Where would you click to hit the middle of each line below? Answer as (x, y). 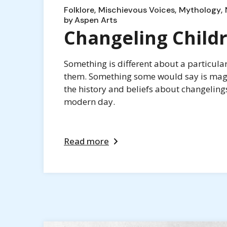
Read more (86, 141)
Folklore (79, 10)
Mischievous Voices (137, 10)
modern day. (89, 101)
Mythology (200, 10)
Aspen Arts (96, 20)
